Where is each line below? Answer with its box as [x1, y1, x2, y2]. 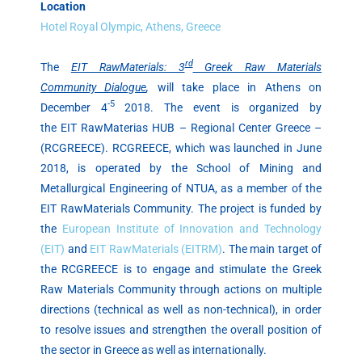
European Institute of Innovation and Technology [61, 221, 322, 235]
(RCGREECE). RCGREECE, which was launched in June [40, 141, 322, 154]
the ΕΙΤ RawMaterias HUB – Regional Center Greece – [40, 120, 322, 134]
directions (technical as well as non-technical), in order [40, 302, 322, 316]
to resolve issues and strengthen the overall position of [40, 322, 322, 336]
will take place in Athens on [157, 80, 322, 94]
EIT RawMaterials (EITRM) [90, 242, 222, 255]
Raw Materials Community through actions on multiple [40, 282, 322, 296]
